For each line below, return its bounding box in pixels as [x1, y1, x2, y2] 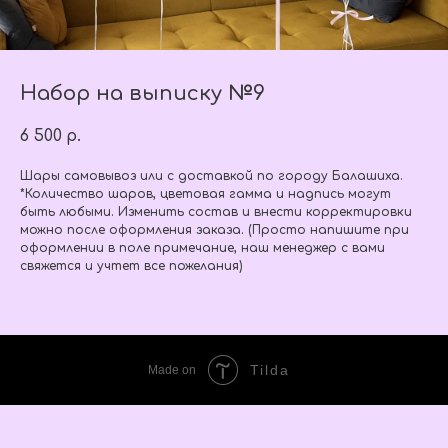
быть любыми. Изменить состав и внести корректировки [20, 205, 412, 219]
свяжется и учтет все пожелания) [20, 259, 242, 273]
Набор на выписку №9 [20, 82, 265, 105]
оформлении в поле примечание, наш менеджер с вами [20, 241, 385, 255]
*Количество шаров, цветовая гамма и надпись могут [20, 187, 391, 201]
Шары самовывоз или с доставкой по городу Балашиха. [20, 169, 403, 183]
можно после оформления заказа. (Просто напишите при [20, 223, 409, 237]
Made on [148, 363, 196, 377]
